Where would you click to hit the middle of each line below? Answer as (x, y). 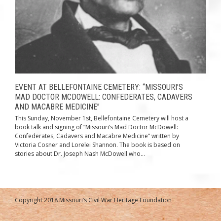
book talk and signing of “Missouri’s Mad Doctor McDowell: (96, 127)
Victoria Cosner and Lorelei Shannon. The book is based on (97, 145)
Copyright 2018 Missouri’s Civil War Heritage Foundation (93, 200)
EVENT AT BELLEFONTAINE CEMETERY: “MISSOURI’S (99, 87)
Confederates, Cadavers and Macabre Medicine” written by (97, 136)
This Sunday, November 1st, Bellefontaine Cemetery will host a (102, 118)
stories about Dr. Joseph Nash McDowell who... (80, 154)
